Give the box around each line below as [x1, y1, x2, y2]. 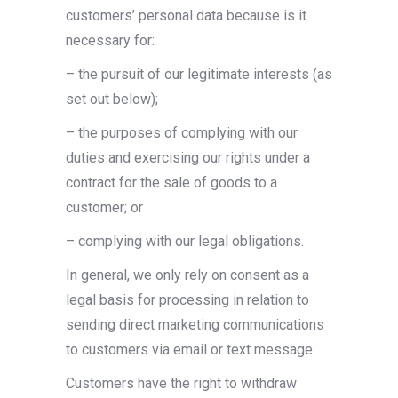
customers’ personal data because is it [66, 7, 306, 24]
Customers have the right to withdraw [66, 375, 297, 392]
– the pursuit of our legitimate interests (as [66, 66, 332, 83]
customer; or [66, 199, 143, 216]
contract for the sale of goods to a [66, 174, 277, 191]
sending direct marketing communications [66, 316, 324, 333]
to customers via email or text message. [66, 341, 315, 358]
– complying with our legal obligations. [66, 233, 304, 250]
